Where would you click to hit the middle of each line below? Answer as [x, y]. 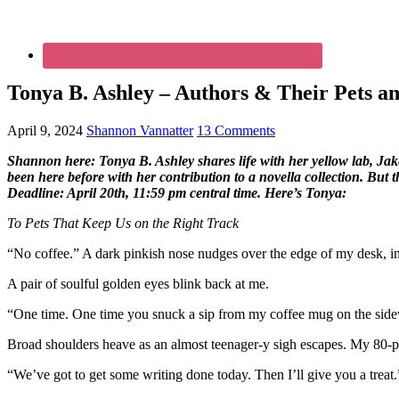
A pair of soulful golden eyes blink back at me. [138, 283]
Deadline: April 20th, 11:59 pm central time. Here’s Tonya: [177, 192]
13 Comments [236, 130]
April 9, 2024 [45, 130]
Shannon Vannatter [140, 130]
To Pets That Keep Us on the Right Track [123, 223]
